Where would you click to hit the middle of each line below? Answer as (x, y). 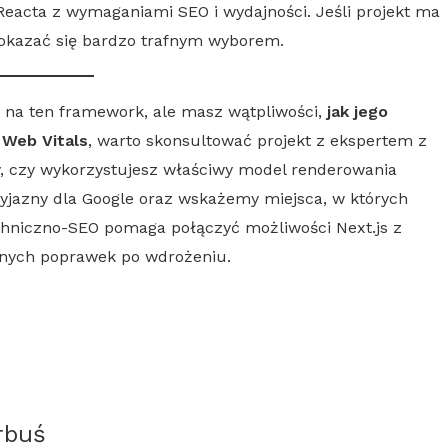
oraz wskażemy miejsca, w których (271, 198)
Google (108, 198)
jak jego (357, 111)
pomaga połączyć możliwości (217, 227)
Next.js (362, 227)
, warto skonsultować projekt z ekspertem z (257, 140)
